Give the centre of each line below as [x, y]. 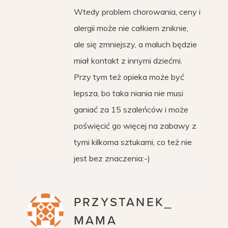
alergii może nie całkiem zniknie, [131, 28]
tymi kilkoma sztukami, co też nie [133, 142]
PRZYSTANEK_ [123, 202]
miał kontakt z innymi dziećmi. [128, 61]
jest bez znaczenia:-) [112, 158]
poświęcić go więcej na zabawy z [135, 126]
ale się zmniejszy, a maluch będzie [135, 44]
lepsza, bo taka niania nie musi [129, 93]
